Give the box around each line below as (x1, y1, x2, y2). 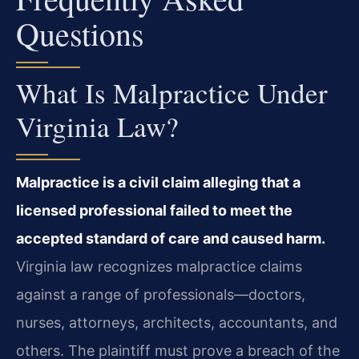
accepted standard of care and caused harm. (16, 230, 325, 248)
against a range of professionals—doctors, (16, 286, 305, 304)
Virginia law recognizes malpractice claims (16, 258, 302, 276)
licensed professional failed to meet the (16, 202, 292, 220)
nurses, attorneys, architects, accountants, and (16, 314, 337, 332)
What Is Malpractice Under (16, 74, 328, 112)
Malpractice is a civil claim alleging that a (16, 174, 301, 192)
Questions (16, 12, 144, 55)
